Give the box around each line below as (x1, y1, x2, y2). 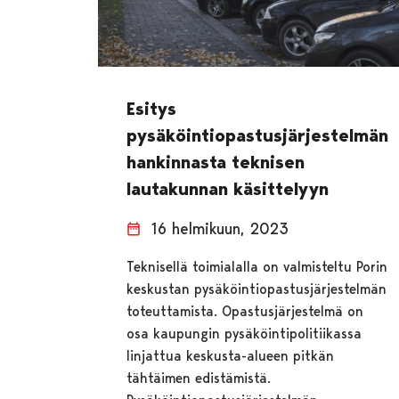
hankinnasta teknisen (126, 151, 305, 173)
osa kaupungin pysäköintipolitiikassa (126, 324, 362, 342)
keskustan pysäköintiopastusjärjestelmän (126, 280, 387, 297)
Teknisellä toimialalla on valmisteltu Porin (126, 257, 388, 275)
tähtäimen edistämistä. (126, 369, 272, 387)
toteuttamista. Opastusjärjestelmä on (126, 302, 364, 320)
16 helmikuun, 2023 (151, 218, 289, 238)
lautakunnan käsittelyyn (126, 177, 330, 199)
